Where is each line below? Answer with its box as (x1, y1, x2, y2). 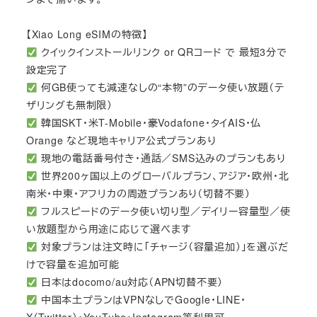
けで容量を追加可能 (25, 257, 120, 272)
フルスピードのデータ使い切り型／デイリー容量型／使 (37, 204, 291, 219)
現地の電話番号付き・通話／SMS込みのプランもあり (37, 151, 286, 166)
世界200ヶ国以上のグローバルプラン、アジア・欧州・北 (37, 168, 289, 183)
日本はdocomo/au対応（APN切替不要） (37, 275, 224, 289)
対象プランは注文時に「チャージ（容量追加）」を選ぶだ (37, 239, 289, 254)
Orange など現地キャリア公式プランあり (25, 133, 217, 148)
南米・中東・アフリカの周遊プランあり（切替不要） (25, 186, 250, 201)
